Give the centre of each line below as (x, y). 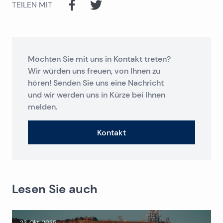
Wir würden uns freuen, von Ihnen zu (94, 71)
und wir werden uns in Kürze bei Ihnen (97, 95)
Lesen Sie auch (55, 189)
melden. (43, 107)
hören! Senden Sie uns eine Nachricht (96, 83)
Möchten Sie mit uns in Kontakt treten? (99, 59)
